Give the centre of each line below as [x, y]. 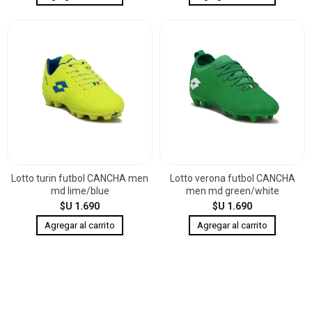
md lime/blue [80, 190]
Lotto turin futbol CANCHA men [80, 178]
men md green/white [232, 190]
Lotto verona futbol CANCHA [232, 178]
